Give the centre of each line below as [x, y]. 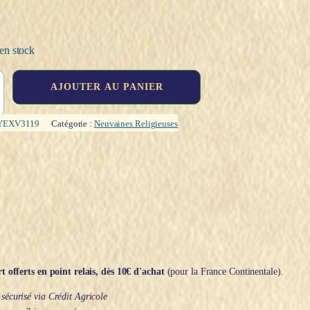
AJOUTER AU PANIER [107, 87]
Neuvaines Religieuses [136, 124]
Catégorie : [73, 124]
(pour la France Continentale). [224, 272]
